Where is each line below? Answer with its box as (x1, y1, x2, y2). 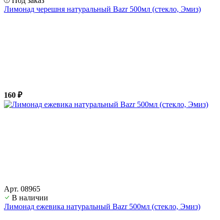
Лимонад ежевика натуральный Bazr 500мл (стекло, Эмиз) (4, 202, 200, 211)
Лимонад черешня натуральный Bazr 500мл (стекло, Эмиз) (4, 4, 201, 13)
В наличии (12, 193, 48, 202)
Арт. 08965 (4, 184, 40, 193)
